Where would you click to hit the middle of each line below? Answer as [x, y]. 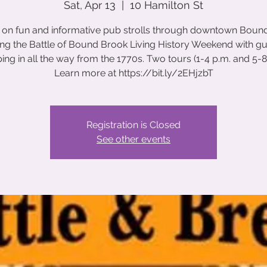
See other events [133, 139]
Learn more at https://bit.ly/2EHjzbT [133, 73]
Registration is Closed [133, 125]
